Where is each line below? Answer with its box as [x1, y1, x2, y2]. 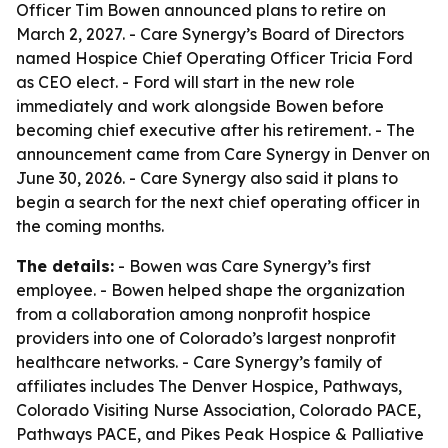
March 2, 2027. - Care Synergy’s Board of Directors [16, 24, 404, 44]
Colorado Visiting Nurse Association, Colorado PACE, [16, 400, 421, 420]
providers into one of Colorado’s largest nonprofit [16, 328, 396, 348]
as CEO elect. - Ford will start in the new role [16, 72, 355, 92]
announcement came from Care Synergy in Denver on [16, 144, 430, 164]
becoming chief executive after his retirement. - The [16, 120, 415, 140]
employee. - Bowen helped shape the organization [16, 280, 405, 300]
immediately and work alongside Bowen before [16, 96, 384, 116]
